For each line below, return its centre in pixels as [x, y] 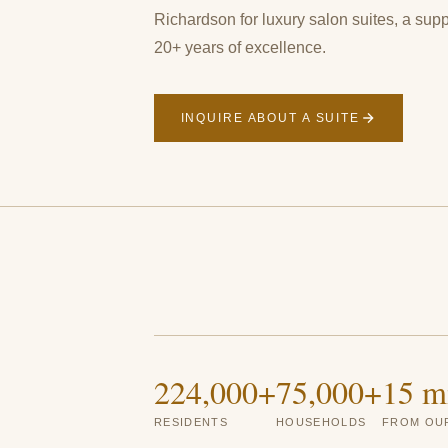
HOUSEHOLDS [321, 422]
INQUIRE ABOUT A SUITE [270, 118]
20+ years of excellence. [240, 48]
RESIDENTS [191, 422]
